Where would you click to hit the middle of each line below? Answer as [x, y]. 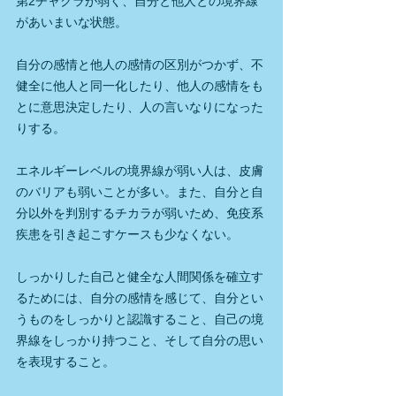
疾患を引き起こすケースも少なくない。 [127, 235]
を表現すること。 [65, 362]
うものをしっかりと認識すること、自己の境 [140, 320]
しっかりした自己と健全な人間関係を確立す [140, 277]
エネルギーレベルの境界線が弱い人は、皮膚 [140, 171]
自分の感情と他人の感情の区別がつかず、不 [140, 65]
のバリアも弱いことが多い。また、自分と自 [140, 192]
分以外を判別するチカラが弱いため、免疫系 [140, 213]
